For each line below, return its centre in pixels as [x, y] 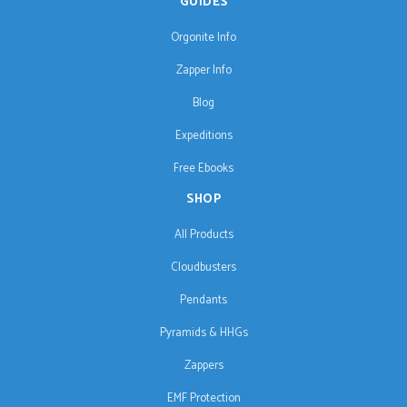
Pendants [203, 301]
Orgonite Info [203, 38]
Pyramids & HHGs [203, 333]
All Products [203, 235]
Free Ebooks [203, 169]
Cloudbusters [203, 268]
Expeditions [203, 136]
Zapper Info [203, 71]
